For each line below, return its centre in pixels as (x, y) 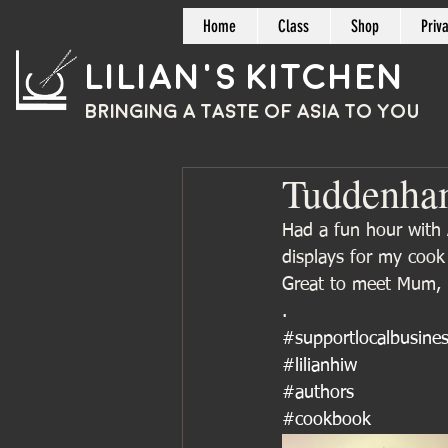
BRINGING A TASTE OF (191, 111)
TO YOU (382, 111)
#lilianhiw (319, 366)
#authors (318, 393)
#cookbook (326, 420)
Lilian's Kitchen (244, 77)
